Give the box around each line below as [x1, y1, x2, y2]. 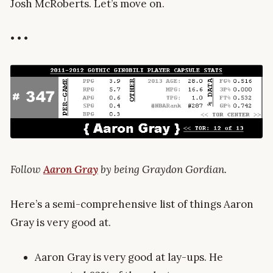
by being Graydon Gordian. [98, 163, 227, 177]
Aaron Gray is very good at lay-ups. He [35, 250, 223, 264]
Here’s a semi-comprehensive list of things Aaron [10, 197, 253, 211]
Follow [10, 163, 43, 177]
